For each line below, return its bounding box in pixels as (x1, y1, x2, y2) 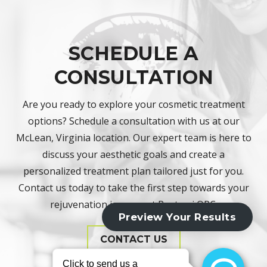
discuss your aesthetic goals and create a (42, 148, 225, 162)
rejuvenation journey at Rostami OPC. (49, 198, 218, 212)
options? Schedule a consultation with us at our (27, 114, 240, 128)
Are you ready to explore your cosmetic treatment (22, 98, 245, 111)
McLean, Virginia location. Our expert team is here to (15, 131, 252, 145)
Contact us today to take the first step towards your (18, 181, 249, 195)
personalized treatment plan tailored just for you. (23, 164, 244, 178)
